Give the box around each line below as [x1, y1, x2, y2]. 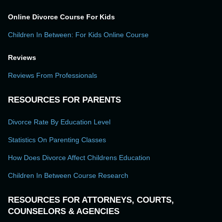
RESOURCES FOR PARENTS [8, 95, 121, 105]
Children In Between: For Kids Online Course [8, 31, 149, 39]
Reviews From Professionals [8, 71, 97, 80]
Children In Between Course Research [8, 171, 128, 180]
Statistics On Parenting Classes [8, 136, 106, 144]
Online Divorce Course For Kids [8, 13, 115, 21]
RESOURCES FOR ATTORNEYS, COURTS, [8, 195, 174, 205]
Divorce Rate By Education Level [8, 118, 111, 126]
